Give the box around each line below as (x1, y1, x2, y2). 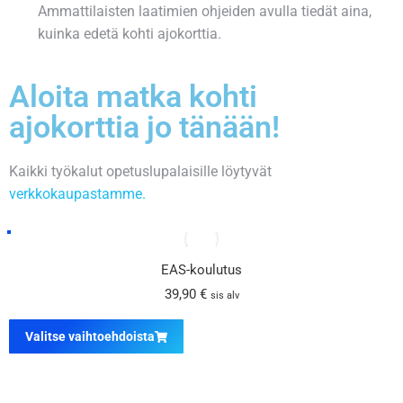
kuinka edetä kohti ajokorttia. (38, 25, 221, 43)
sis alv (210, 290, 239, 302)
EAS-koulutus (161, 262, 242, 279)
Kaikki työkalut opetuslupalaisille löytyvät (9, 163, 272, 181)
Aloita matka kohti (9, 78, 257, 115)
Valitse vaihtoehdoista (25, 329, 155, 345)
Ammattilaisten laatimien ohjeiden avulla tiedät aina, (38, 3, 372, 21)
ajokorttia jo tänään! (9, 109, 280, 146)
